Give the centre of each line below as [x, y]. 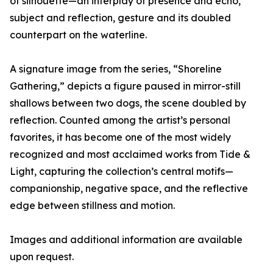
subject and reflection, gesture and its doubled [120, 18]
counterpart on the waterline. [78, 35]
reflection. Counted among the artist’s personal [120, 120]
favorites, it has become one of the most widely [120, 137]
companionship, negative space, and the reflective [129, 189]
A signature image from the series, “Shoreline [116, 69]
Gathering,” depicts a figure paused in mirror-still [125, 86]
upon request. [42, 257]
